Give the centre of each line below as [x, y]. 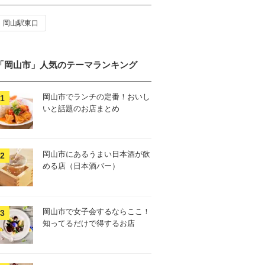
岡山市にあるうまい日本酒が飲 [96, 154]
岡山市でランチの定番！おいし [96, 97]
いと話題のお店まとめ [81, 109]
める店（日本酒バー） [81, 166]
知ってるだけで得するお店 [89, 223]
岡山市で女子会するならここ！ [96, 211]
